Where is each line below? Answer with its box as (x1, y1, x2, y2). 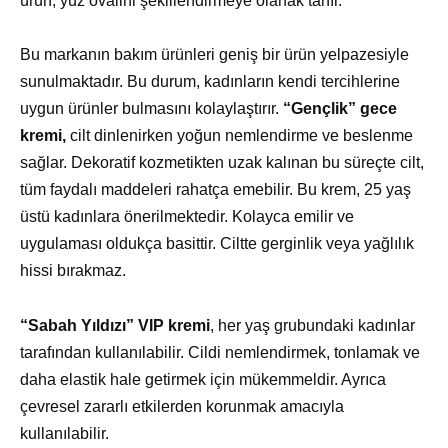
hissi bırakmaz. (20, 262, 126, 280)
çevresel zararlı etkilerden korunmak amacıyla (20, 397, 344, 415)
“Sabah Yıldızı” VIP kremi (20, 316, 210, 334)
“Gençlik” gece (283, 100, 397, 118)
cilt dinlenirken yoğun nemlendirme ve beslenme (66, 127, 413, 145)
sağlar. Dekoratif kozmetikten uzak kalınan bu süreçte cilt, (20, 154, 424, 172)
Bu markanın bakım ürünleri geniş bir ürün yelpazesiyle (20, 46, 409, 64)
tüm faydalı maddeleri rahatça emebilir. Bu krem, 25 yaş (20, 181, 411, 199)
